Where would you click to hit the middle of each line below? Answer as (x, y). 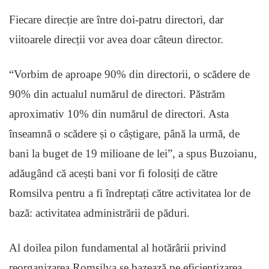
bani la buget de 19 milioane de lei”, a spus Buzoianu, (133, 154)
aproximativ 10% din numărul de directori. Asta (119, 114)
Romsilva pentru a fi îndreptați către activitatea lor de (130, 193)
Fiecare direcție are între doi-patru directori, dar (116, 20)
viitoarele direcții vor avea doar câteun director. (116, 40)
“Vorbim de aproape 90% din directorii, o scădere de (129, 74)
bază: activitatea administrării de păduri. (99, 213)
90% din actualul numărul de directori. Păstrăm (117, 94)
